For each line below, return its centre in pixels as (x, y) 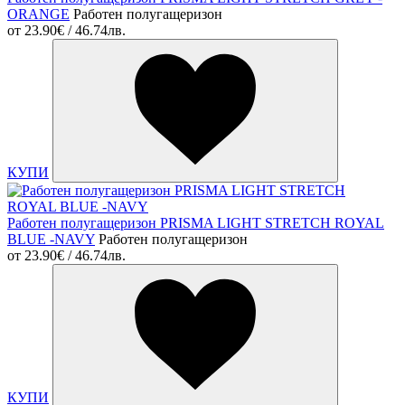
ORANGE (38, 14)
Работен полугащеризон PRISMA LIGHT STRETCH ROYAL (196, 223)
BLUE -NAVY (51, 240)
